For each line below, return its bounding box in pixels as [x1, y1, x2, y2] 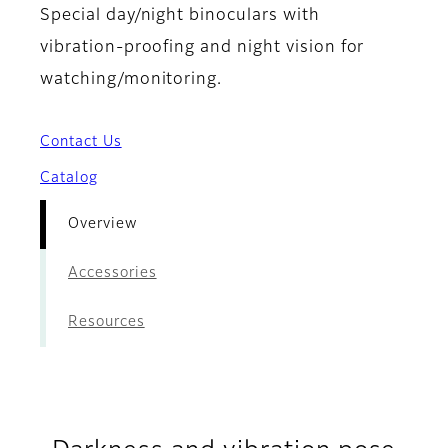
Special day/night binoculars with [40, 8, 320, 25]
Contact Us [40, 135, 122, 150]
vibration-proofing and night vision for [40, 40, 365, 57]
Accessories [68, 266, 157, 281]
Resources [68, 315, 145, 330]
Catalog [40, 171, 98, 186]
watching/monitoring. [40, 72, 223, 89]
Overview [68, 217, 137, 232]
